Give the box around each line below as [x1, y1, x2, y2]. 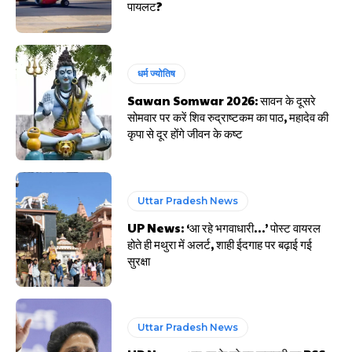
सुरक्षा [127, 251, 151, 269]
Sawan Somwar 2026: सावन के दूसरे [127, 91, 317, 108]
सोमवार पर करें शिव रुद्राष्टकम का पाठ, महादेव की [127, 108, 329, 125]
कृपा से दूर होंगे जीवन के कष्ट [127, 124, 244, 141]
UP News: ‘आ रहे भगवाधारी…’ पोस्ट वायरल [127, 218, 321, 236]
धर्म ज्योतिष [137, 67, 176, 79]
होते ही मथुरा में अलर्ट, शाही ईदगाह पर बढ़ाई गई [127, 235, 313, 252]
